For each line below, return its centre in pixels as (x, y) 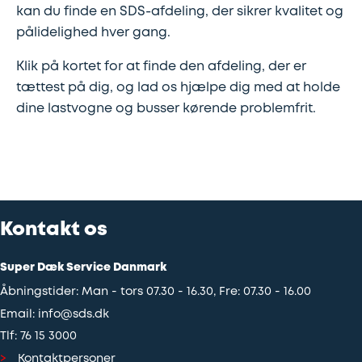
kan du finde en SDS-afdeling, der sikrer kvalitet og (180, 12)
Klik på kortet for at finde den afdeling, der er (161, 67)
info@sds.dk (74, 314)
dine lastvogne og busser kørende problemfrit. (166, 109)
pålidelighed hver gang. (93, 33)
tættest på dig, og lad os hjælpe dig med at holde (178, 88)
